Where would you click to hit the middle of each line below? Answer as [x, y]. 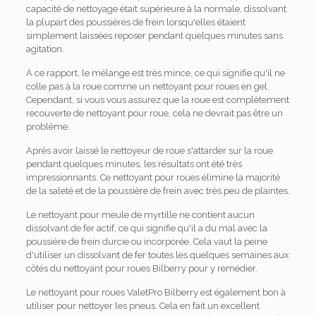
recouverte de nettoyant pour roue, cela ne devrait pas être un [154, 113]
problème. [48, 127]
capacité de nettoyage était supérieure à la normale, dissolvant [156, 9]
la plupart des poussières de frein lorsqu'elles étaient [135, 22]
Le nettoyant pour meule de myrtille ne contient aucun [140, 215]
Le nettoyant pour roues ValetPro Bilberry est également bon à [156, 292]
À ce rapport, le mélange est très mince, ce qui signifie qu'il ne [155, 73]
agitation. [45, 49]
